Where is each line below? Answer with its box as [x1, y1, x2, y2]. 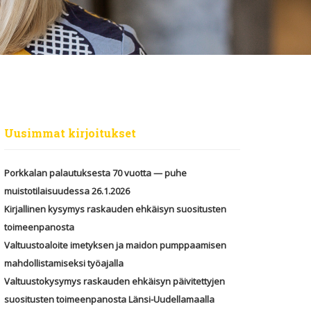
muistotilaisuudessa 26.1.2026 [4, 185, 130, 198]
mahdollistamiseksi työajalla [4, 257, 124, 270]
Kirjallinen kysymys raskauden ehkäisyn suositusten [4, 203, 226, 216]
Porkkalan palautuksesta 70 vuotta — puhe [4, 167, 187, 180]
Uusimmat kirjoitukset [4, 126, 136, 141]
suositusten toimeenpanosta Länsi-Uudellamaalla [4, 293, 215, 306]
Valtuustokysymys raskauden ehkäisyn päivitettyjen [4, 275, 225, 288]
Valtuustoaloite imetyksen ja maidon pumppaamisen [4, 239, 226, 252]
